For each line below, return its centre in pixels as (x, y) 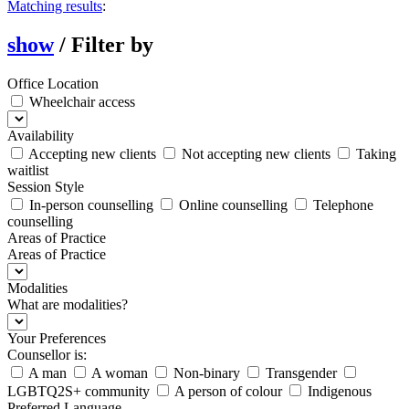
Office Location (53, 83)
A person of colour (227, 391)
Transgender (299, 372)
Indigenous (338, 391)
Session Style (46, 186)
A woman (118, 372)
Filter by (112, 44)
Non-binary (207, 372)
